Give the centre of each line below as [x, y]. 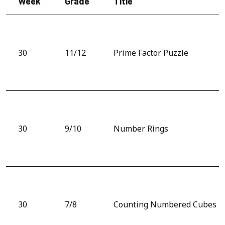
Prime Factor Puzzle [151, 52]
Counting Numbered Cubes [165, 204]
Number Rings [141, 128]
